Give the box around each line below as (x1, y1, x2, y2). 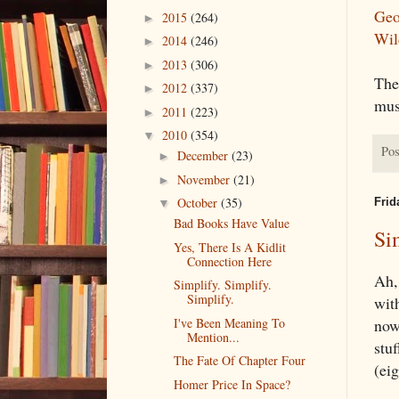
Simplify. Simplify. (173, 276, 272, 294)
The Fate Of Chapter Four (173, 352, 305, 370)
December (176, 147, 232, 165)
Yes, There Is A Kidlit (173, 238, 286, 256)
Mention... (186, 328, 240, 346)
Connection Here (186, 252, 272, 270)
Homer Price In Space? (173, 375, 290, 393)
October (176, 194, 221, 212)
